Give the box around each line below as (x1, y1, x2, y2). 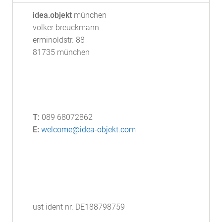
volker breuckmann (32, 23, 99, 33)
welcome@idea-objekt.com (41, 124, 136, 134)
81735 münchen (32, 48, 90, 57)
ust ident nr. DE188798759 (32, 202, 125, 212)
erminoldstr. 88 (32, 35, 85, 45)
